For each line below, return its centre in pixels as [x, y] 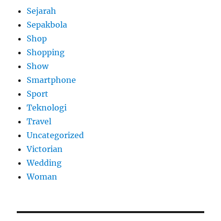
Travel [39, 121]
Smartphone [52, 80]
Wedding [44, 163]
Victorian [45, 149]
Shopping [46, 52]
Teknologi [47, 107]
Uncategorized [55, 135]
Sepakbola [47, 24]
